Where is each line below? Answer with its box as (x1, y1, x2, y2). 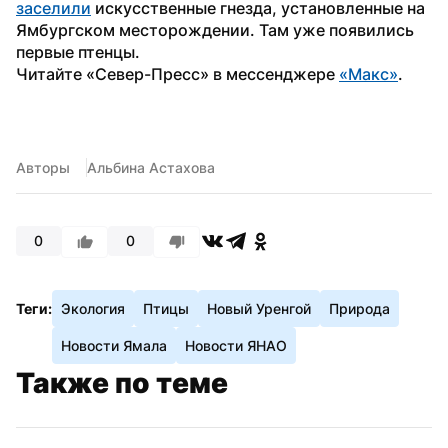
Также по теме (16, 365, 228, 400)
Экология (61, 299, 125, 317)
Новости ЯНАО (185, 336, 287, 354)
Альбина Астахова (87, 158, 215, 176)
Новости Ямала (61, 336, 167, 354)
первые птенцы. (16, 41, 140, 62)
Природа (329, 299, 390, 317)
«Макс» (339, 63, 398, 84)
